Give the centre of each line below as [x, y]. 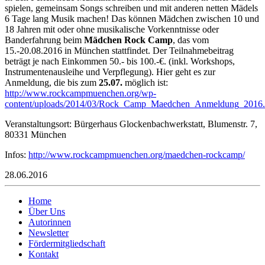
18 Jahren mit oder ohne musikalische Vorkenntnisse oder [112, 29]
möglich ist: [145, 82]
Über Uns [47, 211]
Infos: [17, 154]
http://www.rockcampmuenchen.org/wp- [80, 93]
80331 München [35, 134]
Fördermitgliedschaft [67, 243]
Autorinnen [50, 222]
